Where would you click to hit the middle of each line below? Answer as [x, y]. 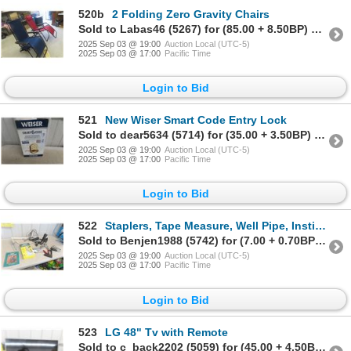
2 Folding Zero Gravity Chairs [191, 14]
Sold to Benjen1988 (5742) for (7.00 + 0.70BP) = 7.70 [320, 241]
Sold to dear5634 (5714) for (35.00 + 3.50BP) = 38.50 [320, 135]
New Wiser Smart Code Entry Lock [196, 120]
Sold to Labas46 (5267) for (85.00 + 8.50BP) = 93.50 [317, 29]
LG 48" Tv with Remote [166, 332]
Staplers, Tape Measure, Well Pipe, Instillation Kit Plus [210, 226]
